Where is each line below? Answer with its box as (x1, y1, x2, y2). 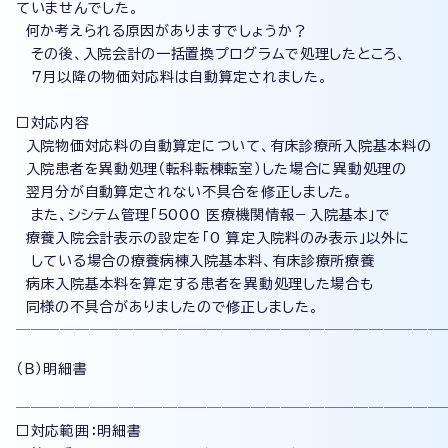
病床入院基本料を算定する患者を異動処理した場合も (16, 277, 374, 291)
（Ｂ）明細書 (16, 362, 88, 376)
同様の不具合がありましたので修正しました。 (16, 300, 319, 314)
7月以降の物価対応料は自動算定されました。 (16, 70, 328, 84)
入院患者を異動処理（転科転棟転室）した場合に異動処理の (16, 162, 407, 176)
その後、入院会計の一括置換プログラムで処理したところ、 (16, 47, 406, 61)
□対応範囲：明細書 (16, 424, 142, 438)
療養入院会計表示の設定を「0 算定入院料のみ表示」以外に (16, 231, 411, 245)
